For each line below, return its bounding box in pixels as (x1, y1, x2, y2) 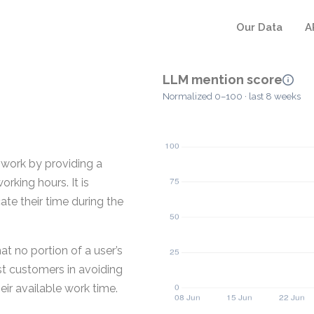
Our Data (236, 21, 282, 34)
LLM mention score (163, 72, 282, 87)
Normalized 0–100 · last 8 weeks (163, 91, 301, 102)
